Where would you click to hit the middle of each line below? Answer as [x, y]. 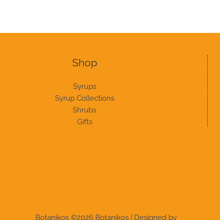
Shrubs [84, 110]
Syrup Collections [84, 98]
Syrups [84, 86]
